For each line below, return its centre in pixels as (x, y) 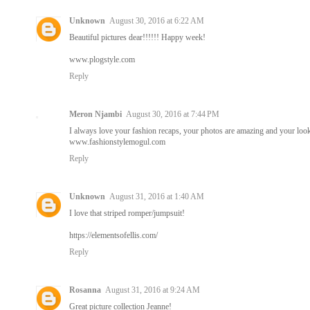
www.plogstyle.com (102, 59)
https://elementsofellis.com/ (113, 235)
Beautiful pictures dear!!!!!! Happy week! (137, 37)
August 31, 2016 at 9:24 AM (153, 290)
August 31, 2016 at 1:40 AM (157, 196)
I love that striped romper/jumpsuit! (127, 213)
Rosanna (85, 290)
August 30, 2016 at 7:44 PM (173, 114)
